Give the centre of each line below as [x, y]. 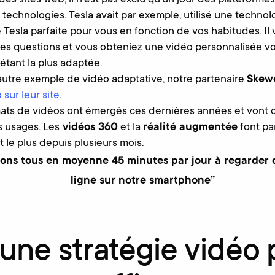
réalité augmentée [190, 127]
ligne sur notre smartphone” [143, 181]
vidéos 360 [88, 127]
